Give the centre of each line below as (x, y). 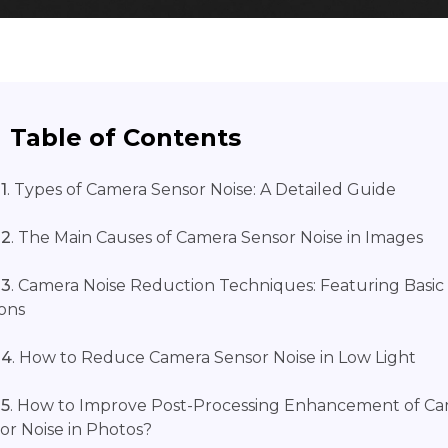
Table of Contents (125, 138)
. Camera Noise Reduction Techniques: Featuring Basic (227, 286)
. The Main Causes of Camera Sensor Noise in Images (217, 238)
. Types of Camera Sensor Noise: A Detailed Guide (201, 190)
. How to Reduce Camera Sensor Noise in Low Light (214, 358)
